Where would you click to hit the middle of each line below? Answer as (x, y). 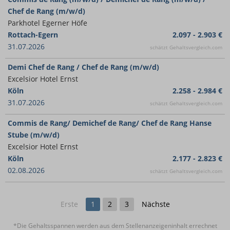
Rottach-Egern (33, 35)
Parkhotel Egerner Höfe (47, 23)
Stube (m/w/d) (34, 135)
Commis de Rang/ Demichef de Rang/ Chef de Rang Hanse (110, 123)
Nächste (156, 204)
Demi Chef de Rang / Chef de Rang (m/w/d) (83, 67)
